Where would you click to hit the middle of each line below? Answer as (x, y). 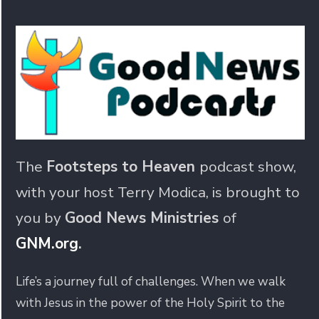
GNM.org (47, 243)
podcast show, (248, 166)
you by (40, 218)
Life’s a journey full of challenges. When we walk (151, 281)
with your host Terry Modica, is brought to (158, 192)
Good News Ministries (144, 218)
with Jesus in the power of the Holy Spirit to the (150, 302)
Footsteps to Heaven (123, 166)
